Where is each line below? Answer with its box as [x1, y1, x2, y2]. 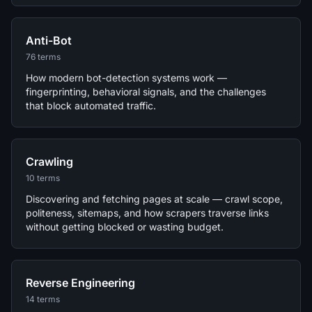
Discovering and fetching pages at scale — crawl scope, [26, 192, 283, 205]
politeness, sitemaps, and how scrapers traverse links [26, 206, 269, 219]
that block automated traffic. [26, 99, 156, 111]
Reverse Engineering [26, 275, 135, 290]
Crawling [26, 154, 73, 169]
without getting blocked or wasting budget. [26, 220, 224, 233]
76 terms [26, 51, 61, 62]
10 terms [26, 172, 60, 183]
